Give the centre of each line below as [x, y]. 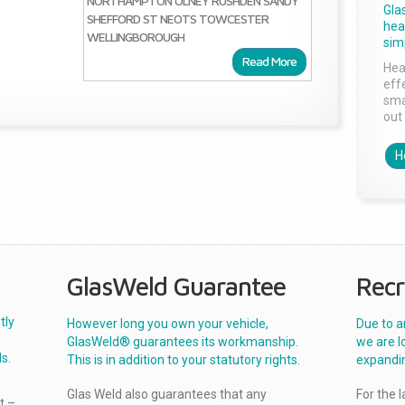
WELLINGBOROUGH [135, 37]
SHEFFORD [113, 19]
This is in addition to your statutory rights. [184, 360]
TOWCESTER [233, 19]
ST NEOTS [169, 19]
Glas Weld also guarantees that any [167, 394]
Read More [269, 61]
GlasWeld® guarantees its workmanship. [183, 342]
